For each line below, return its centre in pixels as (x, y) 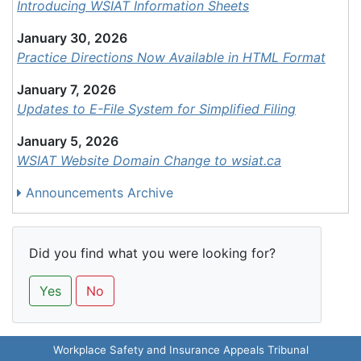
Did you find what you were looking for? (152, 253)
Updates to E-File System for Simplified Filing (156, 109)
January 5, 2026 (68, 141)
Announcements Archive (98, 193)
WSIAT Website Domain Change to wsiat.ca (149, 160)
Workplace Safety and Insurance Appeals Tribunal (180, 350)
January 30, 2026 (72, 38)
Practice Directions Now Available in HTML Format (171, 57)
